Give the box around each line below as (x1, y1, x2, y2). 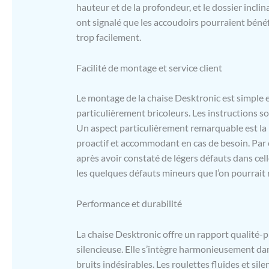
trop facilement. (76, 31, 141, 43)
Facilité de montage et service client (76, 61, 222, 73)
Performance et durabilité (76, 197, 182, 209)
